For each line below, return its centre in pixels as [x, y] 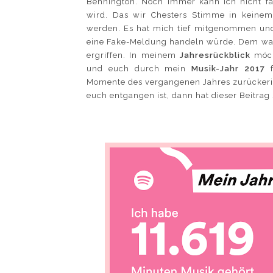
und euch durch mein [139, 68]
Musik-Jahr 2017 [228, 68]
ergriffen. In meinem [133, 55]
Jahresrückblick [217, 55]
